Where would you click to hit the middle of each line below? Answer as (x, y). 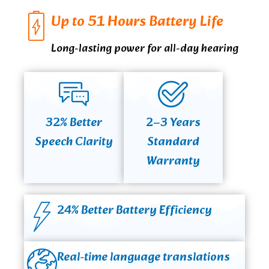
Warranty (173, 162)
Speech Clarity (74, 143)
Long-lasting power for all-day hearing (145, 49)
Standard (173, 143)
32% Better (74, 123)
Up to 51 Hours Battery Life (137, 23)
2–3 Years (173, 123)
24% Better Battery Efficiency (134, 211)
